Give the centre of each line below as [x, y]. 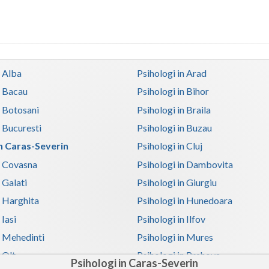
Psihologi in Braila [174, 109]
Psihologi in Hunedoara [185, 201]
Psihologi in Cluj [170, 146]
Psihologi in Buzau [175, 127]
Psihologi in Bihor [173, 91]
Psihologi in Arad [172, 73]
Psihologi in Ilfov [171, 219]
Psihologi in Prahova [179, 255]
